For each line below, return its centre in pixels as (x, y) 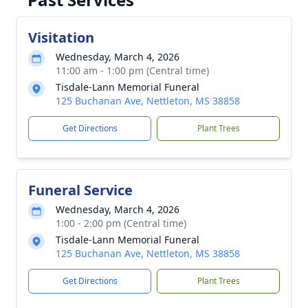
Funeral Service (80, 190)
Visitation (61, 37)
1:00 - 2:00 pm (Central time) (121, 223)
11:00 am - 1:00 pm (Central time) (132, 70)
